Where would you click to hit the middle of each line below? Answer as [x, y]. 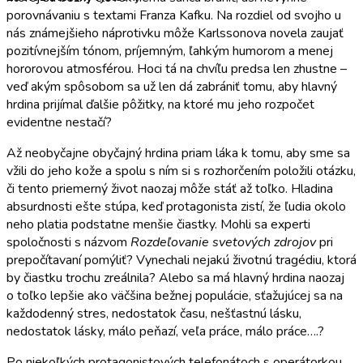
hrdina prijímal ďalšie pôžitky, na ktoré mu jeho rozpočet [160, 104]
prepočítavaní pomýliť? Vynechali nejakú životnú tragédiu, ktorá [181, 260]
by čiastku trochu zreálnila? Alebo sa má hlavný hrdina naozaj [175, 278]
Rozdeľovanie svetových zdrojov [223, 242]
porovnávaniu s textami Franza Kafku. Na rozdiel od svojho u [174, 15]
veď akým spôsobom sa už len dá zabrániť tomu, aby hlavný [172, 86]
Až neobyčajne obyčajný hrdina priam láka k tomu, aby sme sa [178, 153]
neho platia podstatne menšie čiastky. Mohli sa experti [158, 224]
